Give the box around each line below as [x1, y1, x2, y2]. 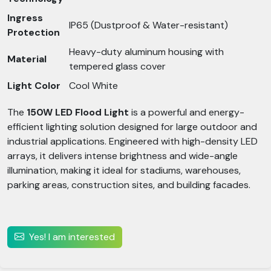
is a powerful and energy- [129, 106, 244, 119]
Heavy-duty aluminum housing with [69, 45, 224, 58]
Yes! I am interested [29, 230, 115, 243]
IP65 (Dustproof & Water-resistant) [69, 19, 228, 31]
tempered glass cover [69, 60, 166, 73]
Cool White [69, 79, 118, 92]
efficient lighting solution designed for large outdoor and [7, 120, 257, 133]
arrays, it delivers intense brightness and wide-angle [7, 149, 238, 162]
